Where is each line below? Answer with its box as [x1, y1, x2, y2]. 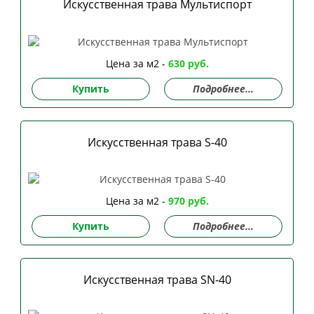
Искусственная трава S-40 [87, 134, 227, 150]
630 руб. [168, 56, 209, 70]
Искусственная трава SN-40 [83, 271, 231, 287]
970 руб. [168, 193, 209, 207]
